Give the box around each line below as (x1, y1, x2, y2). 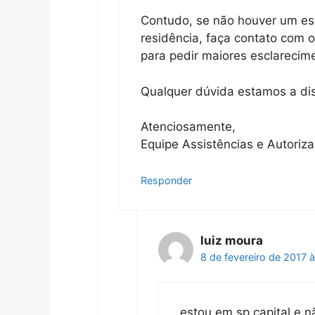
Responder (140, 174, 192, 186)
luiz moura (200, 233, 263, 247)
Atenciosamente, (140, 120, 236, 134)
